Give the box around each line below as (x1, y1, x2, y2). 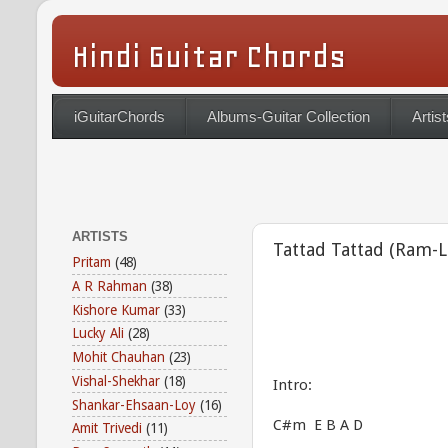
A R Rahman (72, 277, 147, 294)
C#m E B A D (273, 416, 363, 434)
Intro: (273, 376, 312, 394)
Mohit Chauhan (72, 349, 165, 366)
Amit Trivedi (72, 420, 142, 437)
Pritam (72, 254, 111, 271)
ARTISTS (72, 229, 128, 245)
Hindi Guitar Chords (72, 38, 346, 75)
